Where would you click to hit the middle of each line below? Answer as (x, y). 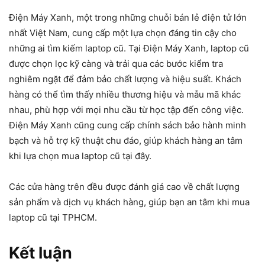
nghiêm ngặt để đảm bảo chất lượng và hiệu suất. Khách (125, 79)
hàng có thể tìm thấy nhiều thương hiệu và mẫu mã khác (125, 95)
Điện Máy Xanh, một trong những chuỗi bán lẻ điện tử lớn (128, 18)
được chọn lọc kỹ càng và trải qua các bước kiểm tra (116, 64)
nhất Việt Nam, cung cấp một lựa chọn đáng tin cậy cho (123, 33)
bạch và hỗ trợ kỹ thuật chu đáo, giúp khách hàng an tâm (126, 141)
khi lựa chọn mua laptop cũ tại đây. (80, 156)
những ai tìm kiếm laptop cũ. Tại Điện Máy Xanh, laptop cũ (129, 49)
